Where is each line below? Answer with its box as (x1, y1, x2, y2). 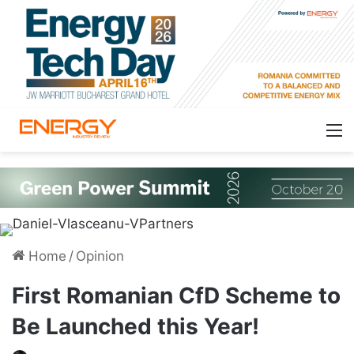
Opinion (76, 247, 124, 264)
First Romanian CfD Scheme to (12, 281, 341, 309)
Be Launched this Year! (12, 312, 259, 340)
